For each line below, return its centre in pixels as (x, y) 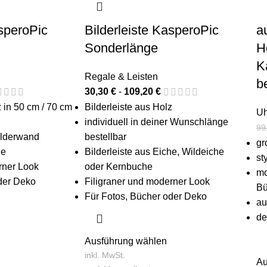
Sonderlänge (121, 48)
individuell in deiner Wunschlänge (156, 122)
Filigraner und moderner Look (147, 181)
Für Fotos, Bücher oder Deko (146, 196)
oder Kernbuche (119, 166)
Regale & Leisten (121, 76)
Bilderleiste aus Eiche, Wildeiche (154, 151)
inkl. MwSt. (105, 255)
